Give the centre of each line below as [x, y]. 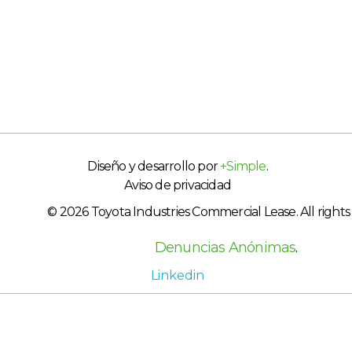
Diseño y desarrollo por [154, 166]
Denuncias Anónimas [225, 247]
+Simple [243, 166]
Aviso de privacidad [178, 185]
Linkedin [178, 275]
